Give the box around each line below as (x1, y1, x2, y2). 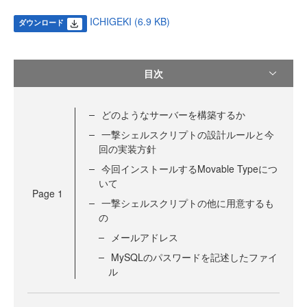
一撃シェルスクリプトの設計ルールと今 (101, 127, 274, 142)
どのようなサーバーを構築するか (101, 108, 245, 122)
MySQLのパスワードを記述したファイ (111, 250, 278, 265)
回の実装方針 (99, 142, 156, 156)
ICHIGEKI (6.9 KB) (89, 14, 170, 28)
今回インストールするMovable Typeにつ (101, 162, 278, 176)
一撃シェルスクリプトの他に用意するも (101, 196, 274, 210)
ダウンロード (18, 17, 64, 27)
